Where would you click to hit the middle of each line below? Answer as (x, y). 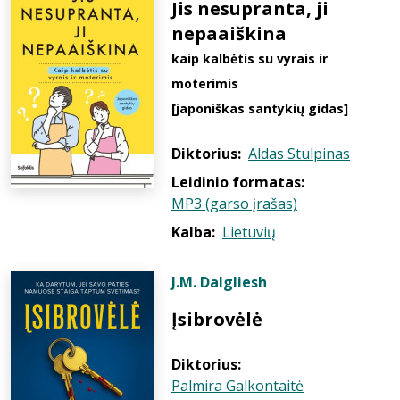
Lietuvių (249, 232)
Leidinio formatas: (238, 182)
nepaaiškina (229, 33)
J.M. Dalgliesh (219, 282)
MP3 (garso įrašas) (234, 204)
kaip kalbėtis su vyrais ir (250, 58)
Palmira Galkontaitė (237, 386)
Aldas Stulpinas (299, 154)
